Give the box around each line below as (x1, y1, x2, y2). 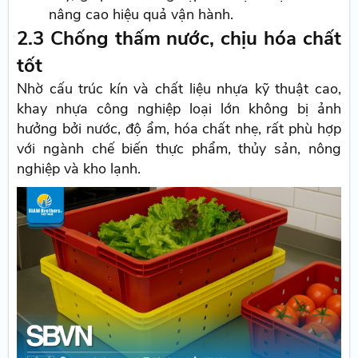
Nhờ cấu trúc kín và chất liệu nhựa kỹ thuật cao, (17, 79, 341, 99)
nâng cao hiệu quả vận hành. (49, 5, 234, 25)
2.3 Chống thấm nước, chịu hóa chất (17, 26, 341, 52)
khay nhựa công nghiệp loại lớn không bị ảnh (17, 99, 341, 119)
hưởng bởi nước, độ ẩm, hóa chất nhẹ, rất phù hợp (17, 119, 341, 139)
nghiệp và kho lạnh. (17, 159, 141, 179)
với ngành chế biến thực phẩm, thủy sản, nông (17, 139, 341, 159)
